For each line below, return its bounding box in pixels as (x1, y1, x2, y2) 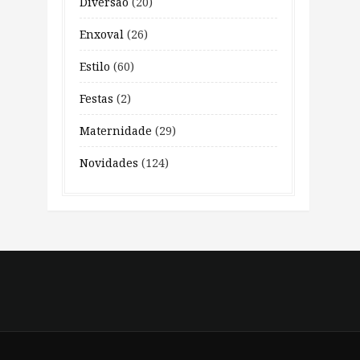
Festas (80, 91, 113, 106)
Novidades (80, 155, 138, 170)
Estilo (80, 59, 110, 74)
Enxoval (80, 27, 124, 42)
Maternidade (80, 123, 152, 138)
